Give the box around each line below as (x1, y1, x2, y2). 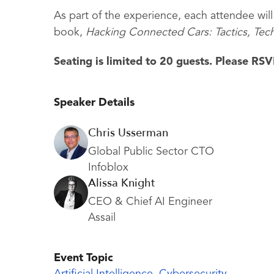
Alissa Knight (88, 176, 155, 191)
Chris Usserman (88, 125, 168, 141)
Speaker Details (54, 97, 135, 109)
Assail (88, 212, 116, 224)
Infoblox (88, 162, 128, 174)
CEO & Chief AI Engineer (88, 196, 212, 208)
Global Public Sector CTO (88, 146, 214, 158)
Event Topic (54, 253, 113, 264)
